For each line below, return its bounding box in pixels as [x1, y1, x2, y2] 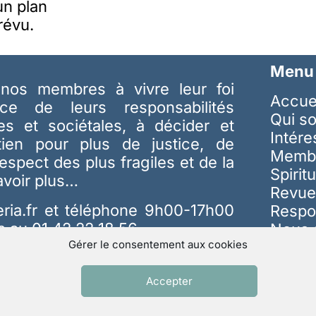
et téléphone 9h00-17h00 [44, 200, 234, 219]
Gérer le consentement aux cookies [68, 238, 248, 251]
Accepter [146, 274, 193, 288]
